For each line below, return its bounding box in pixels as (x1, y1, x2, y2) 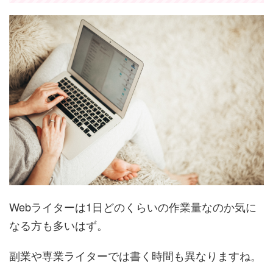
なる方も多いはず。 (9, 216, 108, 233)
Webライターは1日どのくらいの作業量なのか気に (9, 198, 257, 214)
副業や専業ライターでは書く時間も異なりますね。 (9, 247, 261, 263)
